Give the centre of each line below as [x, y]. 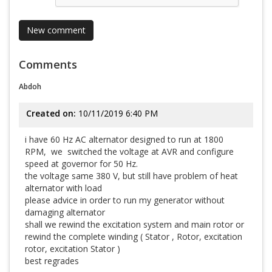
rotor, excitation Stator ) [73, 249]
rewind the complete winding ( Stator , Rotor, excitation [134, 236]
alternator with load [63, 188]
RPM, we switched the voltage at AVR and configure [129, 151]
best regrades [54, 261]
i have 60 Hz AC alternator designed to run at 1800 [124, 139]
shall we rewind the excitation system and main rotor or [134, 224]
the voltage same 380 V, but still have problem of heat [131, 176]
